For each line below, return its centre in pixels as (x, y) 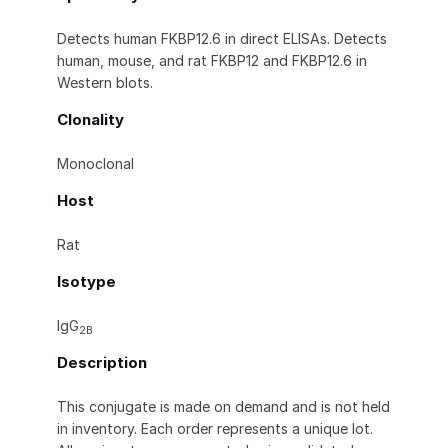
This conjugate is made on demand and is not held (223, 407)
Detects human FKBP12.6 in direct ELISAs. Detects (222, 39)
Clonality (90, 120)
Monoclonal (95, 164)
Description (102, 363)
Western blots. (105, 83)
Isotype (86, 282)
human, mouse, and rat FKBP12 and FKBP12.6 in (212, 61)
